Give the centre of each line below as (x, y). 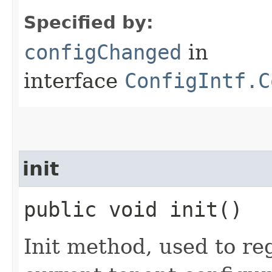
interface (74, 80)
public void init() (133, 209)
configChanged (103, 52)
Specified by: (89, 22)
